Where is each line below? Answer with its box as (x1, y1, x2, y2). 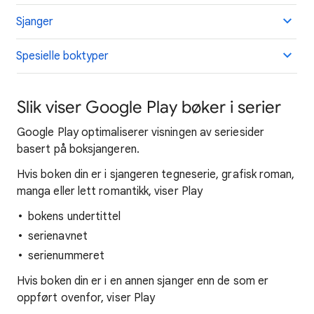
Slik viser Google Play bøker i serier (17, 97, 281, 118)
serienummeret (28, 249, 105, 263)
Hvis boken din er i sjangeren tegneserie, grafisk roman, (17, 168, 295, 182)
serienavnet (28, 229, 88, 243)
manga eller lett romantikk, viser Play (17, 184, 203, 198)
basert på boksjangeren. (17, 142, 142, 156)
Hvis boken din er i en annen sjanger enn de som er (17, 274, 268, 288)
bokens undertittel (28, 210, 121, 224)
